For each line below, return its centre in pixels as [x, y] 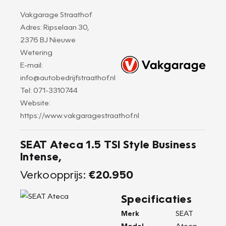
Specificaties [156, 199]
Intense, [41, 156]
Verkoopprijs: [54, 174]
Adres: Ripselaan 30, [55, 27]
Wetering [36, 52]
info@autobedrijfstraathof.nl [68, 77]
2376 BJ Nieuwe [48, 39]
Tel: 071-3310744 [49, 90]
